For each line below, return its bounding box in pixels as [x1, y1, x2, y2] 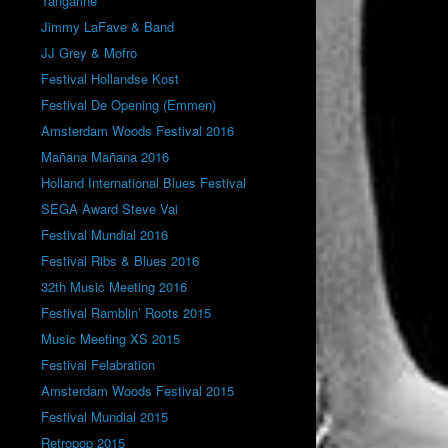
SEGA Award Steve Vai [41, 198, 179, 218]
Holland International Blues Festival [41, 172, 247, 192]
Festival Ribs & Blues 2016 [41, 250, 200, 270]
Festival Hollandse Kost [41, 68, 180, 88]
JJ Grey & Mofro [41, 42, 138, 62]
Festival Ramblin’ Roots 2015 [41, 302, 212, 322]
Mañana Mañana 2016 [41, 146, 170, 166]
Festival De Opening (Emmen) [41, 94, 217, 114]
